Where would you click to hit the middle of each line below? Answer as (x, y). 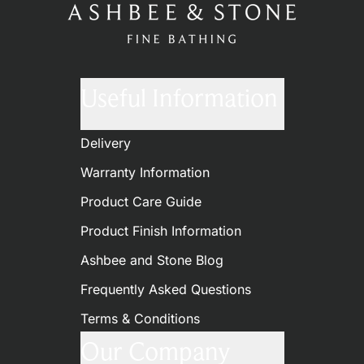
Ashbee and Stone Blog (152, 260)
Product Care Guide (141, 201)
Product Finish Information (160, 230)
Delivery (105, 143)
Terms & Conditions (140, 318)
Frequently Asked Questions (165, 289)
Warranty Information (145, 172)
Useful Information (179, 97)
